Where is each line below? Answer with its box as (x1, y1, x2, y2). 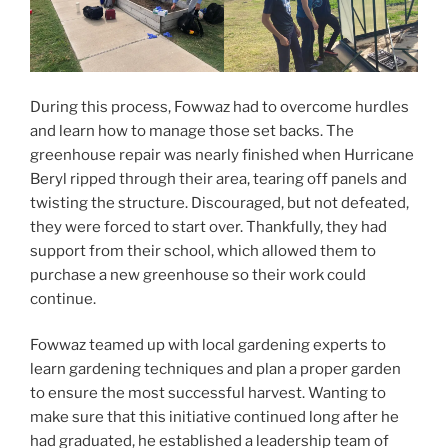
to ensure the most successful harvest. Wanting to (30, 384, 386, 403)
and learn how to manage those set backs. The (30, 121, 354, 140)
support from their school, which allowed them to (30, 241, 376, 260)
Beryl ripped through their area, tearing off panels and (30, 169, 407, 188)
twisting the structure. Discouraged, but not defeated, (30, 193, 409, 212)
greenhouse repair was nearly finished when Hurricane (30, 145, 414, 164)
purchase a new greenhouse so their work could (30, 265, 366, 284)
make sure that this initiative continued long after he (30, 408, 399, 427)
